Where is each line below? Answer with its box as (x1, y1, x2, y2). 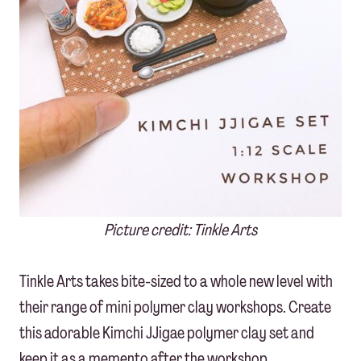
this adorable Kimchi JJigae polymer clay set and (19, 322, 314, 344)
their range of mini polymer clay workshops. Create (19, 297, 331, 318)
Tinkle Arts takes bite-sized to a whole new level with (19, 271, 333, 293)
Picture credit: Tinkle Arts (104, 219, 257, 241)
